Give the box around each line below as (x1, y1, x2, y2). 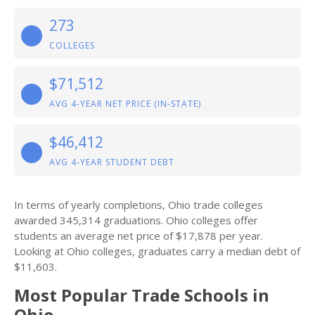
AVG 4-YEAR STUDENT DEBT (49, 156, 174, 168)
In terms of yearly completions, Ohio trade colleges (14, 198, 263, 212)
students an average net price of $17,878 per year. (14, 229, 263, 243)
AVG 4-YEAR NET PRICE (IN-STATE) (49, 98, 201, 110)
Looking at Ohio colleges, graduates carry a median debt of (14, 244, 300, 258)
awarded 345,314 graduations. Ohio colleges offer (14, 213, 258, 227)
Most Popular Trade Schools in (14, 283, 269, 307)
